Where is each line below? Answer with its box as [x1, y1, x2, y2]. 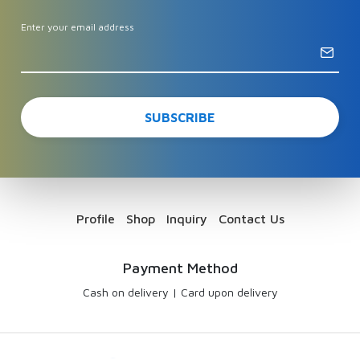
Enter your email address [21, 21, 135, 34]
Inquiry [166, 211, 207, 226]
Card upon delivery [180, 284, 278, 299]
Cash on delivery [82, 284, 169, 299]
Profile [76, 211, 115, 226]
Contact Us [218, 211, 284, 226]
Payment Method [122, 259, 238, 276]
